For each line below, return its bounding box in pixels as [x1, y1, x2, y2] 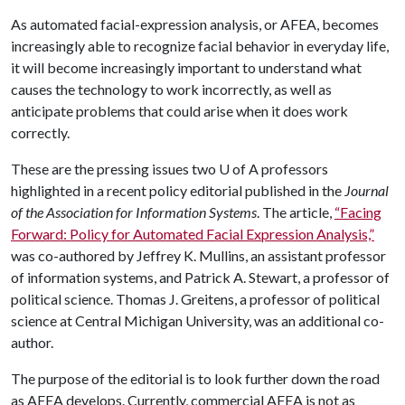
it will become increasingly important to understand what [11, 58, 362, 76]
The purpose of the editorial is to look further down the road [11, 369, 380, 387]
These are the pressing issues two [11, 159, 219, 177]
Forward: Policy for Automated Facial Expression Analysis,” [11, 224, 374, 242]
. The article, [257, 202, 334, 221]
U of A [219, 159, 259, 177]
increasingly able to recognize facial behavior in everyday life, [11, 36, 389, 54]
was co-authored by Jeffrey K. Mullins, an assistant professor [11, 246, 386, 264]
